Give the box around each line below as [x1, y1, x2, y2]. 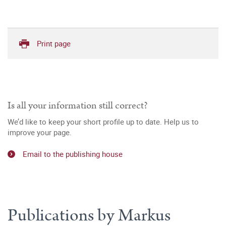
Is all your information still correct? [8, 98, 148, 112]
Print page [37, 38, 71, 48]
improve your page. [8, 127, 72, 137]
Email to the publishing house [23, 148, 123, 159]
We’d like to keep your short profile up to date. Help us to [8, 117, 199, 127]
